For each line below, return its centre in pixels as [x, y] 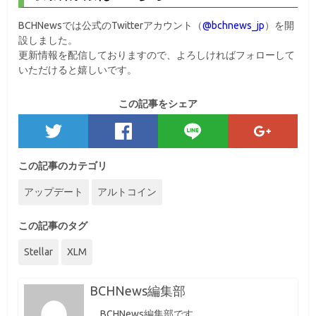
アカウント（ [173, 25]
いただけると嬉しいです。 [78, 70]
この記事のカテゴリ [63, 166]
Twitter [128, 25]
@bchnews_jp [234, 25]
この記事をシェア [158, 104]
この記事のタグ [53, 226]
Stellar [39, 252]
